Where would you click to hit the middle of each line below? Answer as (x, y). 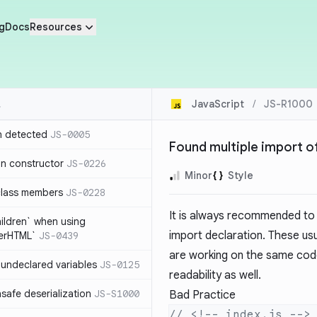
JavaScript (218, 104)
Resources (56, 27)
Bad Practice (202, 295)
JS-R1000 (288, 104)
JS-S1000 (117, 294)
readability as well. (215, 275)
